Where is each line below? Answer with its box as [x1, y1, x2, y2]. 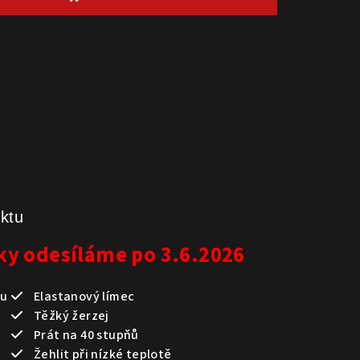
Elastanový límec [22, 287, 135, 305]
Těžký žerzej [22, 306, 109, 325]
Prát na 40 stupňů [22, 325, 139, 344]
